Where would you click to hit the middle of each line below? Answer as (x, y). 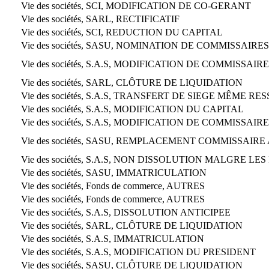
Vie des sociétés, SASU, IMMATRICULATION (114, 172)
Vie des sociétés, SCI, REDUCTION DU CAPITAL (122, 32)
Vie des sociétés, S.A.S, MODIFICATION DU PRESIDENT (138, 252)
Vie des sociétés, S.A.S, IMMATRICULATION (113, 238)
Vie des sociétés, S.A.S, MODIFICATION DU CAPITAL (132, 109)
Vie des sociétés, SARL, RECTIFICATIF (100, 19)
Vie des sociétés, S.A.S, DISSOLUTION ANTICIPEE (126, 212)
